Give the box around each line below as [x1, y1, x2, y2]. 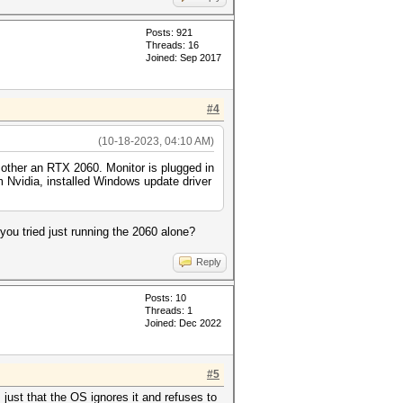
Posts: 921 [146, 27, 193, 38]
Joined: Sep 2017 [146, 52, 221, 63]
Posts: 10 [145, 292, 186, 303]
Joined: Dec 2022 [145, 318, 221, 328]
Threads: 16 [146, 40, 199, 50]
